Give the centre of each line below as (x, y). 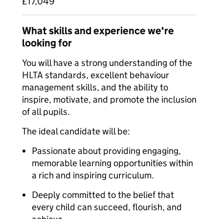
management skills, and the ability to (95, 87)
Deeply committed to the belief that (103, 195)
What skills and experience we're (98, 31)
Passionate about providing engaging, (106, 151)
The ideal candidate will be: (76, 131)
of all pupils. (46, 112)
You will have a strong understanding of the (107, 63)
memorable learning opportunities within (112, 163)
